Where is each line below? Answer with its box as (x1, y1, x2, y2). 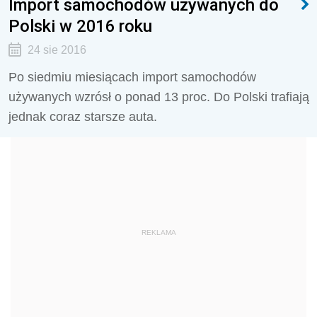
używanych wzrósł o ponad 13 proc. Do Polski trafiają (8, 90, 309, 104)
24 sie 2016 (27, 44, 86, 56)
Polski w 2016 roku (8, 16, 152, 36)
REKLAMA (141, 229, 176, 236)
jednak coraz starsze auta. (8, 110, 157, 124)
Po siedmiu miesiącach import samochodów (8, 70, 256, 84)
